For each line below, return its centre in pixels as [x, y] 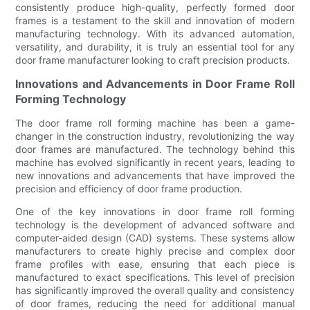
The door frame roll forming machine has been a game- [155, 122]
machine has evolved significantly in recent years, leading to [155, 162]
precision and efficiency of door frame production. [129, 188]
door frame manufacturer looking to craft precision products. [153, 60]
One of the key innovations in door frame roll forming [155, 211]
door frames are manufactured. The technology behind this [155, 149]
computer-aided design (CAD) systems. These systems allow [155, 237]
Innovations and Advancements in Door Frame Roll [155, 83]
